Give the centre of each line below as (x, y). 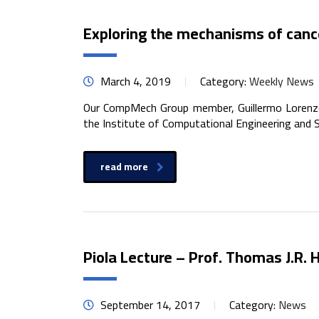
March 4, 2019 (134, 81)
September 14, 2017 (149, 305)
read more (124, 167)
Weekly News (282, 81)
